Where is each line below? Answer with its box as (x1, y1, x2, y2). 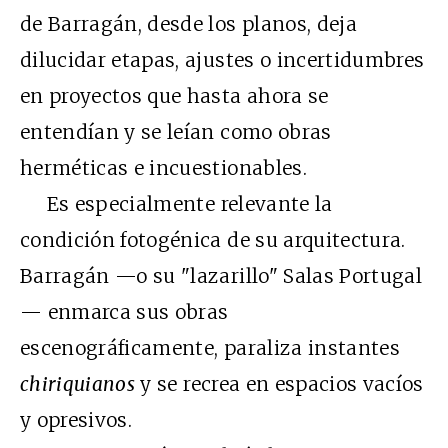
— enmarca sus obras (20, 299, 229, 324)
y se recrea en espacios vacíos (135, 371, 424, 396)
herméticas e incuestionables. (20, 155, 307, 180)
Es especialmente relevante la (20, 191, 333, 216)
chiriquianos (20, 371, 136, 396)
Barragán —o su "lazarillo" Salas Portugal (20, 263, 423, 288)
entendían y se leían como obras (20, 119, 332, 144)
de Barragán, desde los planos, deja (20, 11, 357, 36)
